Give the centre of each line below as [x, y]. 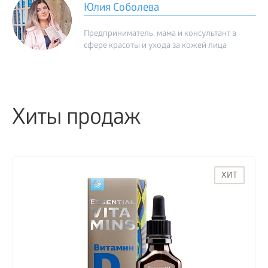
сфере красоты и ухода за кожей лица [155, 47]
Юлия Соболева [121, 9]
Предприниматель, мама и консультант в [160, 35]
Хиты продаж [76, 120]
